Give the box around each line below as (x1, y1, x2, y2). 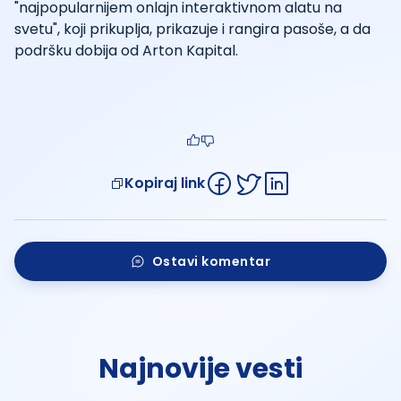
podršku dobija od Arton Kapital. (14, 39, 238, 61)
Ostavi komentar (151, 252, 271, 270)
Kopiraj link (124, 172, 205, 193)
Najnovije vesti (98, 349, 303, 388)
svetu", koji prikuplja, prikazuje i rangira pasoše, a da (14, 18, 371, 39)
